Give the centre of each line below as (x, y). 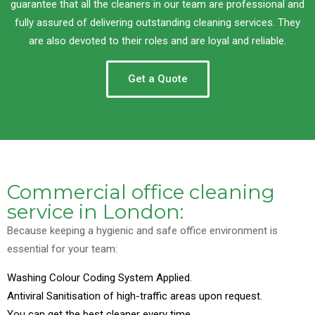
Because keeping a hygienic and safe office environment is (142, 231)
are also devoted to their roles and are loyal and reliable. (157, 41)
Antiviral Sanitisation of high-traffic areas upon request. (135, 296)
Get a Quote (157, 79)
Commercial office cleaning (141, 192)
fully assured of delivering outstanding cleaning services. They (157, 23)
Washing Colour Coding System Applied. (99, 278)
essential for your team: (62, 249)
